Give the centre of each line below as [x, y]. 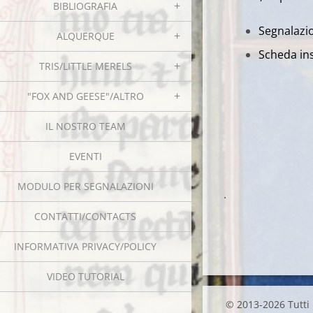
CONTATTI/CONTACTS [85, 216]
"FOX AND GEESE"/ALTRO [85, 96]
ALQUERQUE [85, 36]
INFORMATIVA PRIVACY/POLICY [85, 246]
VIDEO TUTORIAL [85, 276]
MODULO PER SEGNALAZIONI [85, 186]
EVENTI [85, 156]
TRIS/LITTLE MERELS [85, 66]
